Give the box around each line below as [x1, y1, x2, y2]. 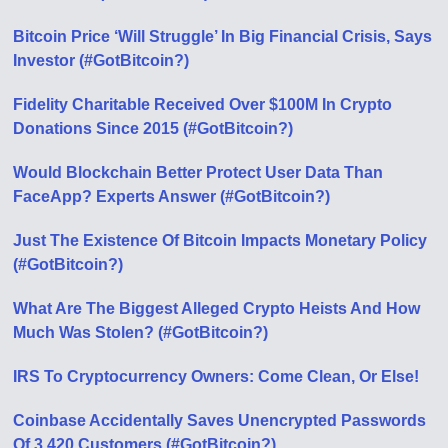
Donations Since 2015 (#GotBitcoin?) [13, 120, 294, 137]
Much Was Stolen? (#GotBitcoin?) [13, 324, 269, 341]
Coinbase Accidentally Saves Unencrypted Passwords [13, 412, 427, 429]
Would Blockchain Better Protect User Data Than [13, 164, 384, 181]
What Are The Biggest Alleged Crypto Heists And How [13, 300, 421, 317]
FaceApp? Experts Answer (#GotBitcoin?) [13, 188, 331, 205]
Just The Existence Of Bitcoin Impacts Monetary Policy [13, 232, 428, 249]
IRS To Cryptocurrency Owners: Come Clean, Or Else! [13, 368, 420, 385]
